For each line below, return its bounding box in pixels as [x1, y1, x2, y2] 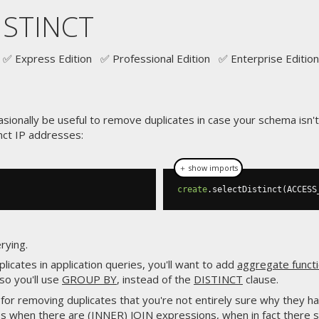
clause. [243, 272, 278, 286]
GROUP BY [62, 272, 117, 286]
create [177, 184, 207, 194]
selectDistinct [212, 184, 282, 194]
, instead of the [117, 272, 194, 286]
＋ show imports [179, 163, 238, 173]
